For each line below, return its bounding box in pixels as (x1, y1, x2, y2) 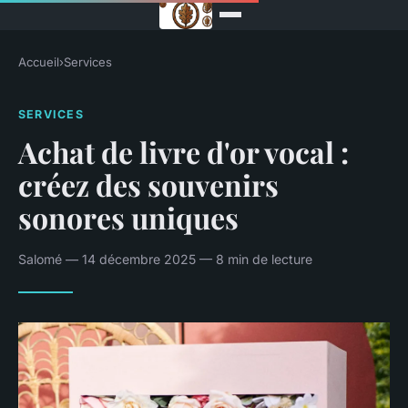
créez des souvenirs (18, 164, 279, 204)
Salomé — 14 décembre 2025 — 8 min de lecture (18, 250, 312, 267)
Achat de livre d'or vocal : (18, 131, 349, 171)
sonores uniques (18, 197, 239, 237)
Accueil (18, 55, 59, 69)
